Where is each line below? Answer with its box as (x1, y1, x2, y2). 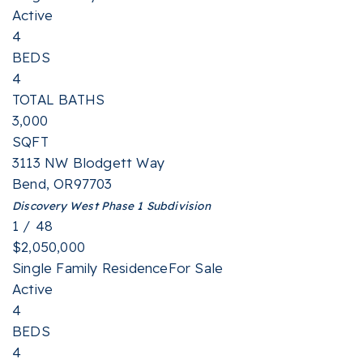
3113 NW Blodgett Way (12, 154, 164, 171)
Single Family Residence (12, 259, 169, 276)
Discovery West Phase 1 (12, 199, 143, 212)
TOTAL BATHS (12, 91, 105, 108)
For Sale (168, 259, 224, 276)
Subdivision (143, 199, 211, 212)
